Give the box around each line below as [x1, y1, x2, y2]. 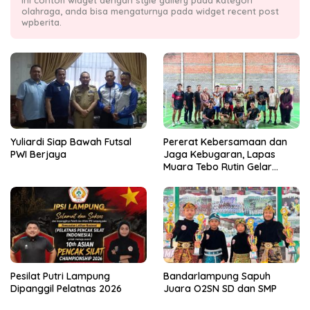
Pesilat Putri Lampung [10, 270, 110, 283]
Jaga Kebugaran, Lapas [163, 148, 275, 161]
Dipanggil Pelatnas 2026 [10, 282, 122, 295]
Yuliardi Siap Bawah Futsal [10, 136, 131, 149]
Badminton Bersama [163, 173, 259, 186]
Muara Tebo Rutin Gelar [163, 161, 272, 174]
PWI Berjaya [10, 148, 66, 161]
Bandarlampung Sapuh [163, 270, 271, 283]
